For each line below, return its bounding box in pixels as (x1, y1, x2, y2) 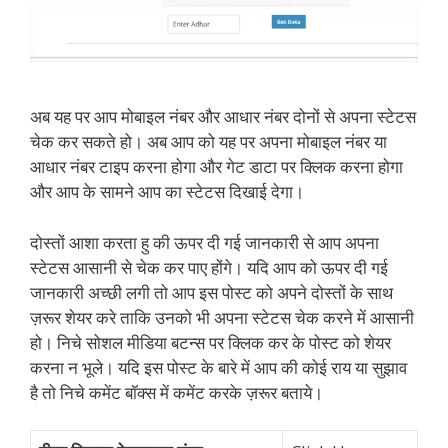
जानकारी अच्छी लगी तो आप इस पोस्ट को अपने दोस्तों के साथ (30, 280, 393, 304)
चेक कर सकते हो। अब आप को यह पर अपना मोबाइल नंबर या (30, 130, 387, 154)
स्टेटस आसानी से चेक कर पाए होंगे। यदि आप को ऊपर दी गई (30, 255, 388, 279)
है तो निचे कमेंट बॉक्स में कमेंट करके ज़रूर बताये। (30, 380, 323, 404)
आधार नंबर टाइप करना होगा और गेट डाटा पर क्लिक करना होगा (30, 155, 403, 179)
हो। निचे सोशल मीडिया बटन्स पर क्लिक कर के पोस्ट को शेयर (30, 330, 391, 354)
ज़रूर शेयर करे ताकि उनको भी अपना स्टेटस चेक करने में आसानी (30, 305, 414, 329)
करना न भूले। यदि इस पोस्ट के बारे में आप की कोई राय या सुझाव (30, 355, 407, 379)
